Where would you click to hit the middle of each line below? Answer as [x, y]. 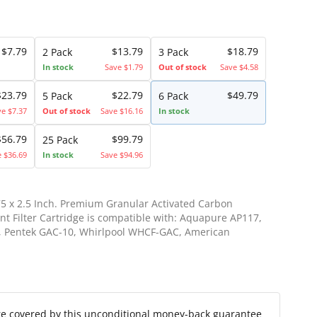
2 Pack [58, 52]
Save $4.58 [239, 67]
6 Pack [173, 96]
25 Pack [60, 140]
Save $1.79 [123, 67]
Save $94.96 [121, 155]
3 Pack [173, 52]
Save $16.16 [121, 111]
